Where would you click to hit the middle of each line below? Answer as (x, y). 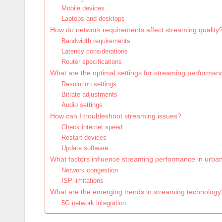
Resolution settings (89, 84)
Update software (84, 148)
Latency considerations (94, 52)
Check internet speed (92, 127)
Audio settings (82, 105)
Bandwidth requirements (96, 41)
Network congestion (89, 170)
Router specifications (91, 62)
